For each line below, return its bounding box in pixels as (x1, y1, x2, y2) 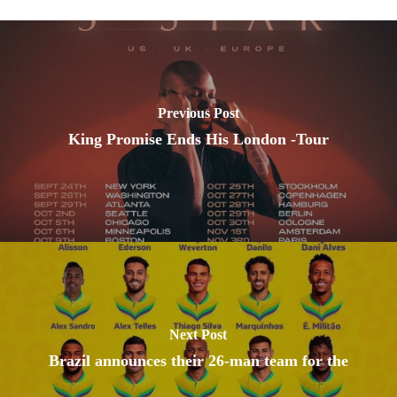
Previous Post (157, 105, 239, 121)
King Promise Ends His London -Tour (67, 129, 329, 148)
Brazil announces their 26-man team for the (48, 351, 348, 370)
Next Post (169, 326, 228, 342)
